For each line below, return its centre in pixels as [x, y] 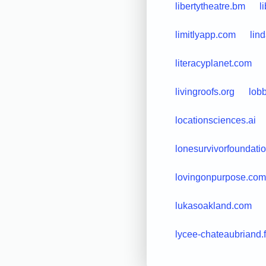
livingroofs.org [205, 91]
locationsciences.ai [215, 120]
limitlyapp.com [205, 34]
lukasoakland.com [213, 205]
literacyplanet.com [213, 63]
